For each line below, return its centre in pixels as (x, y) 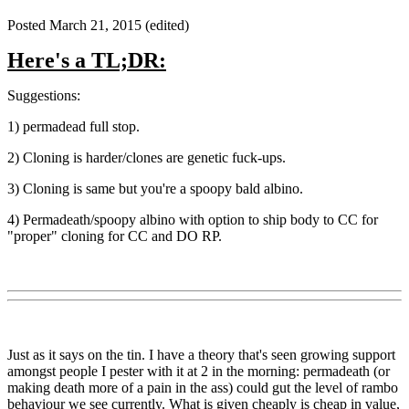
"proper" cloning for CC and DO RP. (115, 236)
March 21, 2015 (95, 25)
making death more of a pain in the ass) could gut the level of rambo (203, 387)
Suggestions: (44, 95)
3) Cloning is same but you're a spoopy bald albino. (155, 188)
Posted (28, 25)
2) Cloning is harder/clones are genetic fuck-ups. (147, 157)
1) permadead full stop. (73, 126)
